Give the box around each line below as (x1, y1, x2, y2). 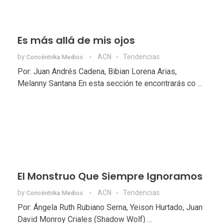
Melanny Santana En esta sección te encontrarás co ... (17, 78, 202, 88)
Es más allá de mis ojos (17, 33, 135, 47)
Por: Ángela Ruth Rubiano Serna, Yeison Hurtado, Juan (17, 202, 203, 212)
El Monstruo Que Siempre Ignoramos (17, 169, 203, 183)
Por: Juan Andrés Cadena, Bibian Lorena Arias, (17, 66, 177, 76)
